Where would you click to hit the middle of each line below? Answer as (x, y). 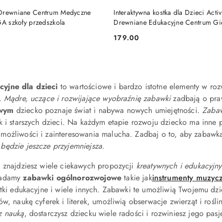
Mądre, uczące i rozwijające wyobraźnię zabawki (87, 98)
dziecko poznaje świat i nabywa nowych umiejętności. (108, 110)
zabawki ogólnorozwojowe (72, 177)
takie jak (137, 177)
